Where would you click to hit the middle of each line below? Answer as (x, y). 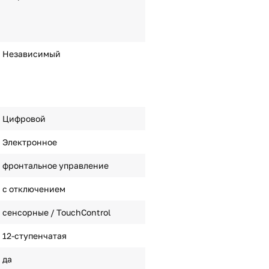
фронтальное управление (55, 165)
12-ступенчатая (34, 236)
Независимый (31, 54)
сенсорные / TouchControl (56, 212)
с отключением (34, 189)
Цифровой (24, 119)
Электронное (29, 142)
